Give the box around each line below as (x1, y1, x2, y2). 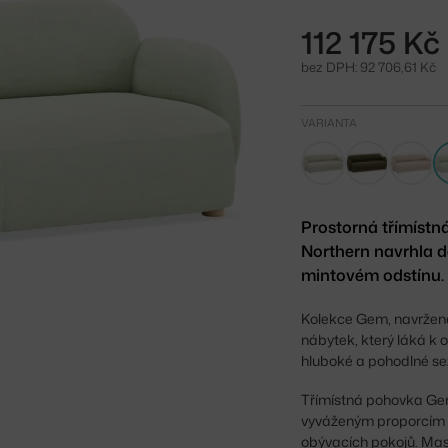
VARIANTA (301, 114, 358, 131)
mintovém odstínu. (301, 263, 445, 286)
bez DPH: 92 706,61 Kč (301, 57, 437, 76)
